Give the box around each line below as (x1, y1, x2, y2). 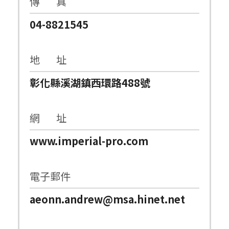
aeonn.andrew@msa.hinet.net (30, 191, 185, 207)
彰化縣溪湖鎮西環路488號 (30, 75, 150, 90)
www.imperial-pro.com (30, 133, 148, 148)
